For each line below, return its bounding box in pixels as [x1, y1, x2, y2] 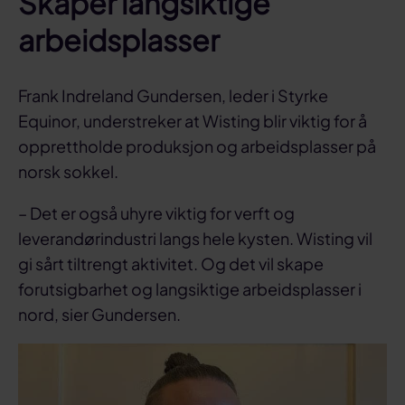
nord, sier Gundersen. [18, 303, 181, 325]
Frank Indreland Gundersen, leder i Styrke [18, 84, 328, 106]
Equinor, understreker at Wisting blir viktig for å [18, 109, 367, 131]
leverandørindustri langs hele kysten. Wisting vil [18, 227, 372, 249]
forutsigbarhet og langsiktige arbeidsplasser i [18, 278, 362, 299]
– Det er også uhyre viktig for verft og [18, 202, 295, 223]
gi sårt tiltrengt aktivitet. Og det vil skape [18, 252, 324, 274]
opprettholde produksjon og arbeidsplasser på [18, 135, 376, 156]
